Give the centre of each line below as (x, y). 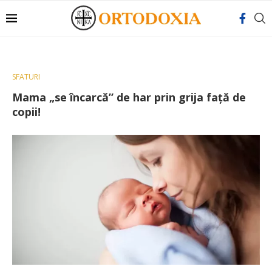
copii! (26, 112)
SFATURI (26, 77)
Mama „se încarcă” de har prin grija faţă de (129, 97)
